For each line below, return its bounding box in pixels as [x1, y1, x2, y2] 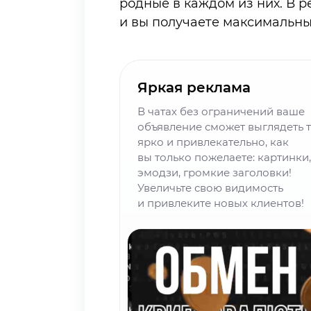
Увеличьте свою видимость [137, 180, 283, 194]
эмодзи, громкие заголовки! [137, 165, 292, 179]
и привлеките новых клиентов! [137, 196, 304, 210]
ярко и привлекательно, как [137, 135, 289, 149]
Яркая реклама [137, 78, 251, 96]
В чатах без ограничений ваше [137, 104, 305, 118]
